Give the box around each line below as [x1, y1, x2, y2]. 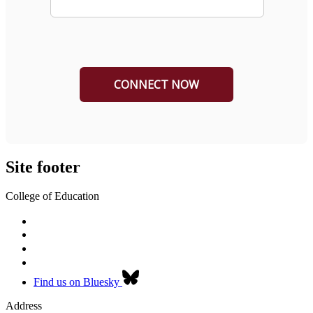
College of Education [6, 190, 99, 203]
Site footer [6, 157, 80, 176]
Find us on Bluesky [34, 276, 119, 289]
